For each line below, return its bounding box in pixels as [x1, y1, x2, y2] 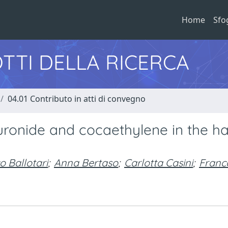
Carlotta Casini [124, 156, 193, 169]
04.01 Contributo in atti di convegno [8, 93, 146, 104]
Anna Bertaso [54, 156, 118, 169]
